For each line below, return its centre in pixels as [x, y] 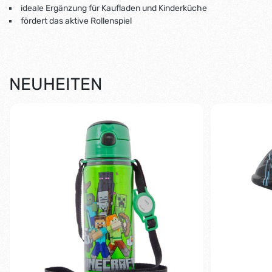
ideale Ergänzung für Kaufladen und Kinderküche [114, 8]
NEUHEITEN [56, 84]
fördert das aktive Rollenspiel [76, 21]
